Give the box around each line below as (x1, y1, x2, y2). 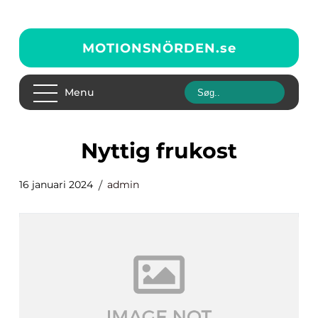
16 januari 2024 (19, 178, 93, 191)
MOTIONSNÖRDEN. (82, 40, 220, 56)
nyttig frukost (98, 138, 237, 164)
